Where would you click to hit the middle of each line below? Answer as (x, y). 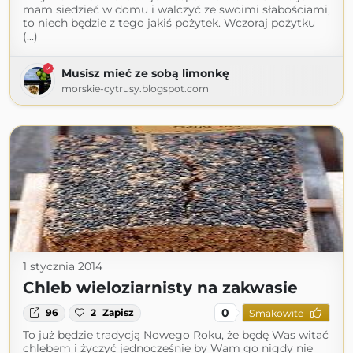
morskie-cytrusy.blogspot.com (135, 89)
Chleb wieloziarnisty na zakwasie (160, 288)
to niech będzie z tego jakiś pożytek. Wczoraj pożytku (169, 23)
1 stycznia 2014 (63, 267)
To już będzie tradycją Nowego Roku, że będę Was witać (176, 335)
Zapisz (119, 313)
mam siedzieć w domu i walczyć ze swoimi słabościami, (176, 10)
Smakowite (276, 313)
